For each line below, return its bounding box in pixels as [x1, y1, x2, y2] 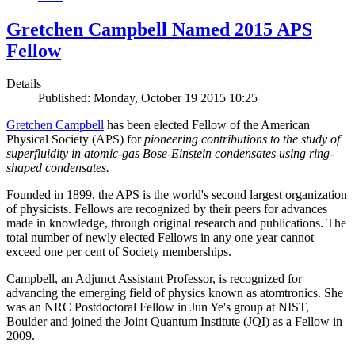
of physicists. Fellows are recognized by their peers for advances [6, 202, 327, 216]
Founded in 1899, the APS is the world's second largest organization [6, 188, 347, 202]
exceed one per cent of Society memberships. [6, 245, 231, 259]
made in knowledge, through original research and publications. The [6, 216, 346, 231]
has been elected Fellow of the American [104, 118, 310, 132]
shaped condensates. [6, 161, 109, 175]
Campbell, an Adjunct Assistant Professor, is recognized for [6, 272, 302, 286]
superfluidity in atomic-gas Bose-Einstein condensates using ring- [6, 147, 334, 161]
